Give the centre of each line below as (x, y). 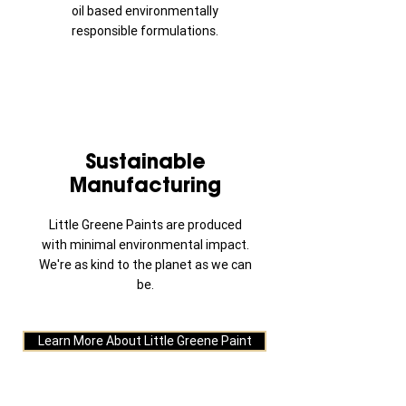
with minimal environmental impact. (145, 245)
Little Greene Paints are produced (145, 225)
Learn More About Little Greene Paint (145, 341)
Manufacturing (145, 185)
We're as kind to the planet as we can (145, 265)
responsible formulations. (145, 31)
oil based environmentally (145, 11)
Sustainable (145, 161)
